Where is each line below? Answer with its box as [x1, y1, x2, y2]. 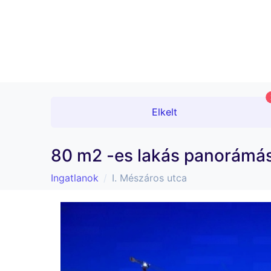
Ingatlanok [51, 172, 99, 184]
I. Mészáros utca [112, 172, 187, 184]
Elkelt [151, 106, 177, 119]
